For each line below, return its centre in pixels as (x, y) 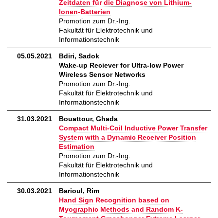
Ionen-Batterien (85, 12)
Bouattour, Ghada (88, 119)
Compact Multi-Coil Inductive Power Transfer (133, 128)
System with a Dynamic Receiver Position (127, 137)
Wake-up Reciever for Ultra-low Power (121, 65)
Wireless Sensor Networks (102, 75)
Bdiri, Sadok (79, 56)
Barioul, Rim (79, 191)
